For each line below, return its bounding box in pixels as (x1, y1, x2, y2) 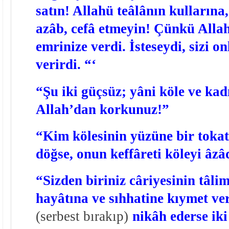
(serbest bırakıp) (35, 209, 128, 224)
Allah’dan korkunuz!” (35, 101, 169, 117)
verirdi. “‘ (35, 57, 96, 73)
